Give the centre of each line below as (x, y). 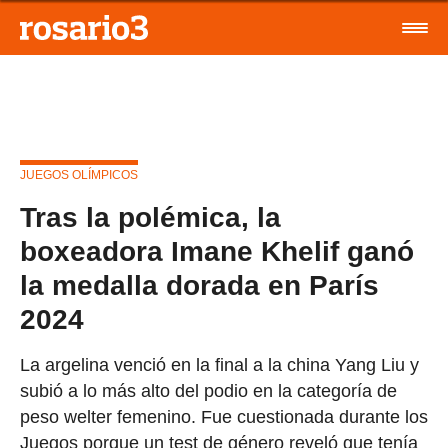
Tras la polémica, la (150, 217)
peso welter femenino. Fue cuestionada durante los (224, 417)
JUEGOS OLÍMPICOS (79, 175)
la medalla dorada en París (199, 285)
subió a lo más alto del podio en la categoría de (208, 391)
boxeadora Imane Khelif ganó (217, 251)
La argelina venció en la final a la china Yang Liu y (219, 365)
